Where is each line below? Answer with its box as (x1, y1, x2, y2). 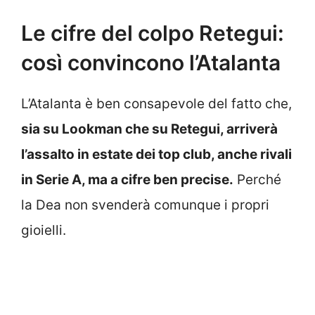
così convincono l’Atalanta (21, 50, 281, 76)
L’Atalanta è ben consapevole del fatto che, (21, 96, 292, 112)
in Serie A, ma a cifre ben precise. (21, 172, 233, 188)
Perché (233, 172, 281, 188)
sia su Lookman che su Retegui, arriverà (21, 121, 278, 138)
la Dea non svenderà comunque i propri (21, 197, 269, 214)
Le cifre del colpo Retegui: (21, 20, 284, 46)
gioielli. (21, 222, 66, 239)
